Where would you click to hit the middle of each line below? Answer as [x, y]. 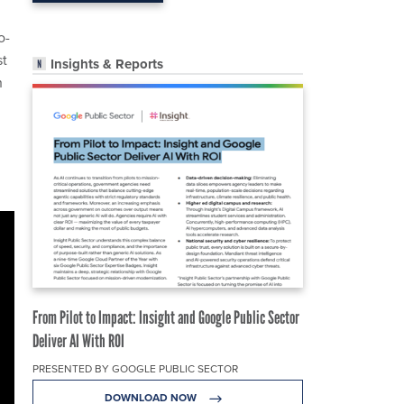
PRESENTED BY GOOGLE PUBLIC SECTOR [135, 369]
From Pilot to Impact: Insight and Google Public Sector [166, 318]
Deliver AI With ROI [78, 341]
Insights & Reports [107, 64]
